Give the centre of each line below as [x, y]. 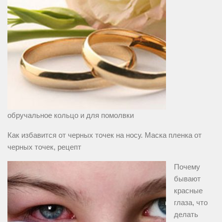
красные [188, 191]
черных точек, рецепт [44, 147]
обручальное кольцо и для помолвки [71, 115]
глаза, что [191, 203]
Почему [187, 167]
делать [186, 215]
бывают [187, 179]
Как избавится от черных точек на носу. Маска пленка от [105, 135]
